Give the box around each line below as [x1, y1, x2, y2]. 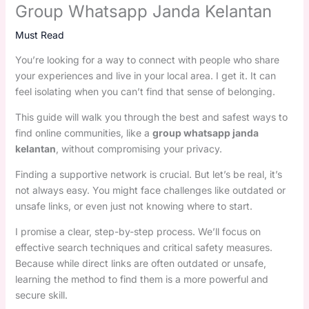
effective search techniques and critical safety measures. [14, 241, 272, 253]
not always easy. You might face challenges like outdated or [14, 183, 286, 196]
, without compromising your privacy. [55, 142, 222, 154]
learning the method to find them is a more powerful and [14, 272, 268, 285]
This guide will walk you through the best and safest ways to [14, 110, 288, 123]
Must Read [14, 28, 64, 41]
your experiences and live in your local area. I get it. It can [14, 69, 276, 81]
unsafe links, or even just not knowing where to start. [14, 199, 252, 212]
